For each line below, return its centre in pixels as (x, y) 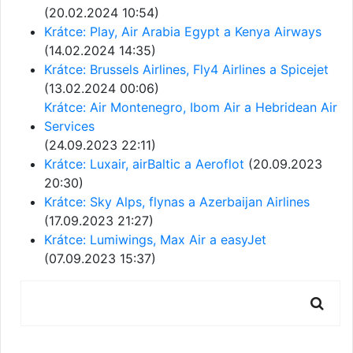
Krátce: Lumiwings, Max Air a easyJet (155, 240)
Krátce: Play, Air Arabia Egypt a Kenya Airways (183, 32)
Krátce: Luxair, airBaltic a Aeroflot (144, 164)
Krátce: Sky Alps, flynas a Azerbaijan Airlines (177, 202)
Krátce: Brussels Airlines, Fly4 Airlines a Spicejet (186, 69)
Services (69, 126)
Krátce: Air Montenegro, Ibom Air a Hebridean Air (191, 107)
